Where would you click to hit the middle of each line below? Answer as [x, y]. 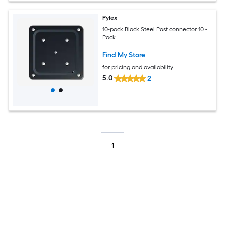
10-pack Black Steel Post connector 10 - [155, 29]
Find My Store [124, 55]
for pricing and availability [138, 67]
